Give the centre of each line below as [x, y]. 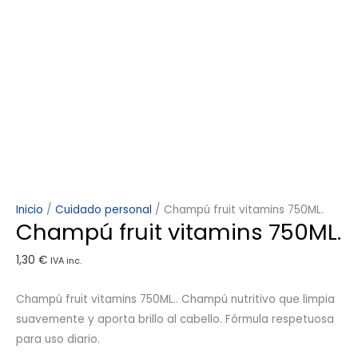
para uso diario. [58, 339]
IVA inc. [66, 261]
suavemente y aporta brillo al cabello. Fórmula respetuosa [175, 319]
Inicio [30, 210]
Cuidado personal [103, 210]
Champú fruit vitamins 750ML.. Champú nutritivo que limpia [175, 299]
